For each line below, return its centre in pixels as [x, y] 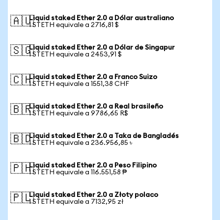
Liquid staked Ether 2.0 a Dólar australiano [101, 18]
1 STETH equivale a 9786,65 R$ [79, 113]
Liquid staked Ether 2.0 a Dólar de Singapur [102, 48]
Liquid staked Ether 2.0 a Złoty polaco [94, 195]
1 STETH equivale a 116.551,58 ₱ [78, 172]
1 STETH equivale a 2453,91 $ [75, 55]
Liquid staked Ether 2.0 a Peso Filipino [93, 165]
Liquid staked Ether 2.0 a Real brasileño [96, 107]
